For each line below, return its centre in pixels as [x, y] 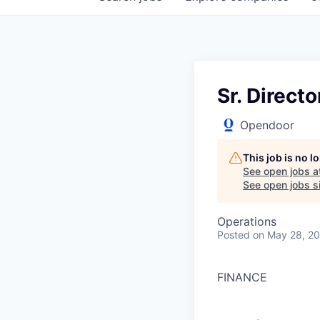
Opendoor [267, 125]
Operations [247, 221]
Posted [234, 235]
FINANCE [242, 277]
